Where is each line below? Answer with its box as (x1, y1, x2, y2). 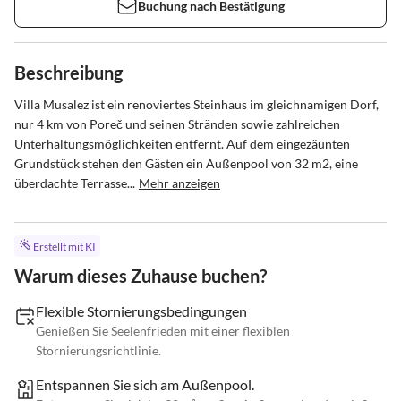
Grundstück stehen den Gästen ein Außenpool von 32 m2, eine (14, 156, 361, 171)
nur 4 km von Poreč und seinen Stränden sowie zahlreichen (14, 116, 343, 132)
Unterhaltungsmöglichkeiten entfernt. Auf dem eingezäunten (14, 136, 353, 151)
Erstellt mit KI (32, 240, 96, 254)
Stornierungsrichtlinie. (36, 343, 161, 359)
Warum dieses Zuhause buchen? (14, 265, 267, 287)
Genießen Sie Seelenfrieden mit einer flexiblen (36, 323, 290, 339)
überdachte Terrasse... (14, 175, 135, 191)
